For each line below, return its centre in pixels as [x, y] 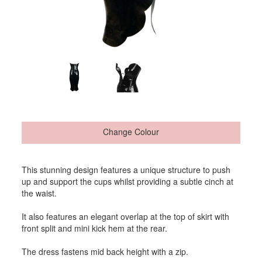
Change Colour [131, 132]
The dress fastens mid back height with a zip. [105, 252]
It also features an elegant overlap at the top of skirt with [126, 217]
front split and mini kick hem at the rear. [95, 228]
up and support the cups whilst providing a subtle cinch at [128, 182]
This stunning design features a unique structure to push [126, 170]
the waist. [39, 193]
